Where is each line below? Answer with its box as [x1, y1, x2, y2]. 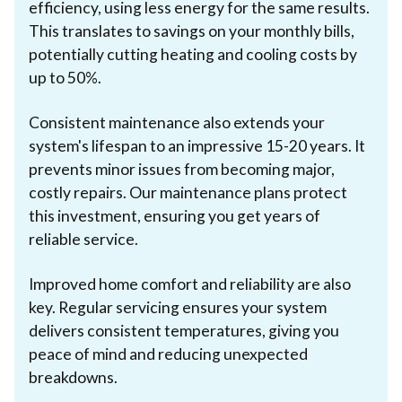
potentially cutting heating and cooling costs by [29, 44, 357, 64]
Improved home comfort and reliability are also [29, 274, 351, 293]
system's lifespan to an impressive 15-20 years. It [29, 135, 365, 155]
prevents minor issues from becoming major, [29, 159, 335, 179]
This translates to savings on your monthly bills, [29, 21, 354, 40]
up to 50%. [29, 67, 101, 87]
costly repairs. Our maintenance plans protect [29, 182, 347, 202]
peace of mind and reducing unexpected [29, 344, 308, 363]
